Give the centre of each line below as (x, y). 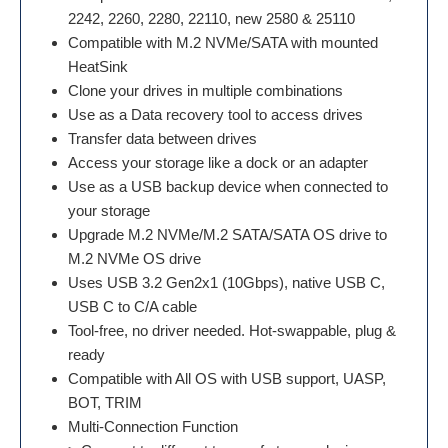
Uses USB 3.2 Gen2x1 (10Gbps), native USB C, (226, 282)
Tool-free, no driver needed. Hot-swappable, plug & (232, 330)
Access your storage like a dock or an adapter (218, 162)
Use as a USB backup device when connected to (228, 186)
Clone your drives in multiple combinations (205, 90)
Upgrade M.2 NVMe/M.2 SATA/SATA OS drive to (227, 234)
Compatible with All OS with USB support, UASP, (227, 378)
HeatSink (98, 66)
